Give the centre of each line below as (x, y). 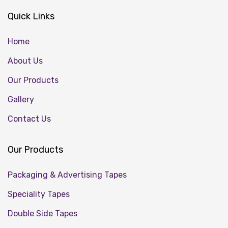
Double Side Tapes (42, 213)
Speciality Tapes (39, 194)
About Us (25, 61)
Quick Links (31, 16)
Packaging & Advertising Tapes (67, 175)
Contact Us (29, 119)
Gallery (21, 99)
